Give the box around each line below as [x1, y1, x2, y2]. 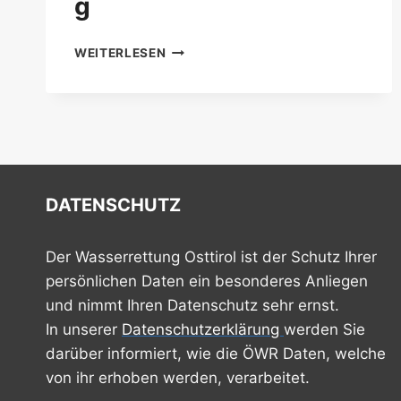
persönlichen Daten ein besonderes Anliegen [46, 272, 368, 290]
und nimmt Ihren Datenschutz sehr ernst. [46, 296, 339, 314]
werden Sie [284, 320, 365, 338]
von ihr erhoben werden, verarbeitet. [46, 369, 310, 387]
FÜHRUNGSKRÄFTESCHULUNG [165, 41, 363, 55]
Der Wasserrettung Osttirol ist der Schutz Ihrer [46, 248, 377, 266]
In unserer [46, 320, 122, 338]
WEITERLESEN [74, 46, 166, 60]
